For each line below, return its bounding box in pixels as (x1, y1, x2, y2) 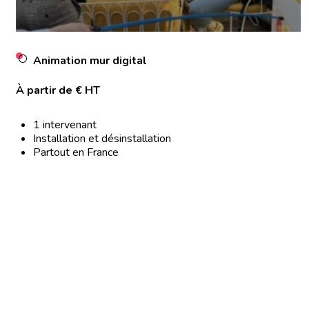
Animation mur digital (32, 53, 147, 68)
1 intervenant (32, 117, 97, 132)
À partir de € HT (15, 83, 100, 98)
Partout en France (32, 145, 119, 160)
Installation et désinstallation (32, 131, 171, 146)
